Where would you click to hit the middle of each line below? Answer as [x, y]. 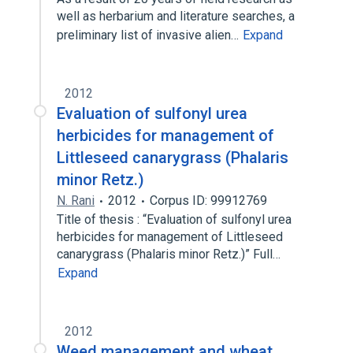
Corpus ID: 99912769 [208, 201]
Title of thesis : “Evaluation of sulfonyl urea [174, 219]
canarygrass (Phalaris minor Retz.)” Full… [170, 254]
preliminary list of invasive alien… [149, 35]
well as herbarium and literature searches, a [176, 16]
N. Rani [76, 201]
